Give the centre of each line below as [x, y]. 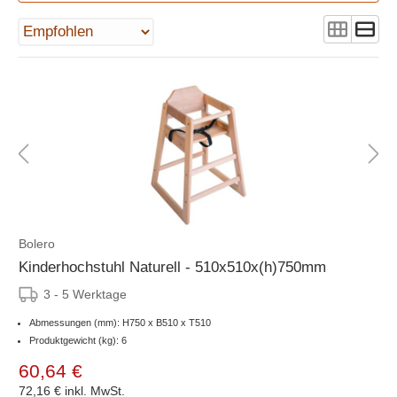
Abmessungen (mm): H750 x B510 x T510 [120, 322]
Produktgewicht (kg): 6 [78, 340]
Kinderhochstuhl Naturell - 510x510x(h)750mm [172, 267]
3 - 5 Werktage [85, 294]
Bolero [37, 243]
